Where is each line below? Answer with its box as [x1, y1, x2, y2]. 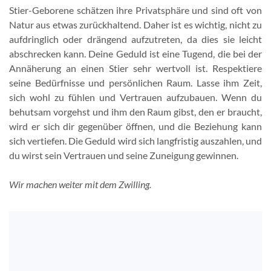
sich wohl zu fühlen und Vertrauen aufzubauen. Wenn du [9, 91, 262, 103]
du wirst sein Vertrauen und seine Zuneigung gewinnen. [9, 149, 238, 161]
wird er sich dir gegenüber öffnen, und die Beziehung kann [9, 120, 262, 132]
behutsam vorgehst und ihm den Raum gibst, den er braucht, [9, 106, 262, 117]
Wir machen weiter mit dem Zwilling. [9, 178, 151, 190]
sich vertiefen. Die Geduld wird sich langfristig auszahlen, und [9, 135, 262, 146]
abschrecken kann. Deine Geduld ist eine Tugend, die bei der [9, 48, 262, 59]
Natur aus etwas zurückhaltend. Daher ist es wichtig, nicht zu [9, 19, 262, 30]
